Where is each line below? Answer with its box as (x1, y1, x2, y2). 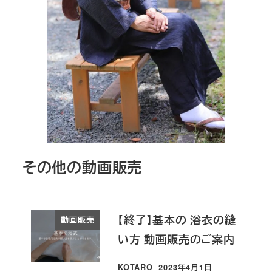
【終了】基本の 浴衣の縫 (118, 211, 236, 228)
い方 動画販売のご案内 (118, 231, 235, 247)
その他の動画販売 (22, 156, 143, 177)
